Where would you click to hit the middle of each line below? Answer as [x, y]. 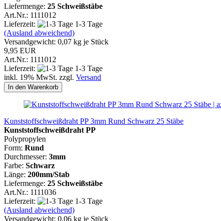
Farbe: [15, 165]
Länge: [16, 174]
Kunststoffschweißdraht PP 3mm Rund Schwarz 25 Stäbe [94, 121]
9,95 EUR [20, 50]
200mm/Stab [49, 174]
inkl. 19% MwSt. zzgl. [40, 77]
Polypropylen [25, 139]
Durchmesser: [26, 156]
